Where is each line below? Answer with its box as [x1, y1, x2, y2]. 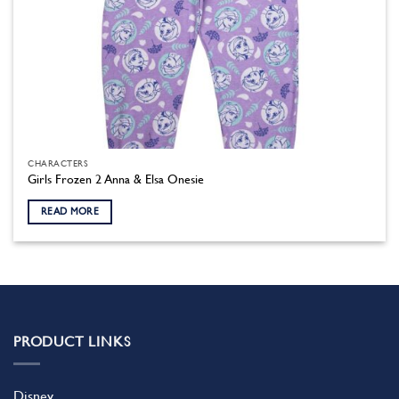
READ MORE [41, 206, 100, 218]
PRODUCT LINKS [13, 333, 131, 351]
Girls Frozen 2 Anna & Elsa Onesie [28, 172, 205, 187]
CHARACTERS [28, 158, 89, 168]
